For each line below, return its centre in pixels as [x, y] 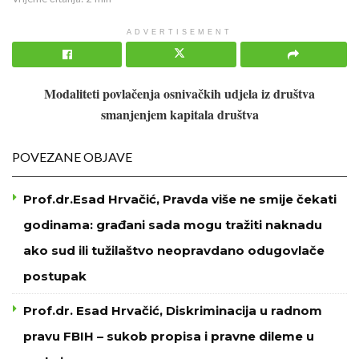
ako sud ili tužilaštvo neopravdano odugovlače [174, 250]
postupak [55, 276]
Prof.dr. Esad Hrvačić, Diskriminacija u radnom [173, 310]
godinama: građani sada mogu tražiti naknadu [173, 224]
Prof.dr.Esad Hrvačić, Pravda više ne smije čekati [180, 199]
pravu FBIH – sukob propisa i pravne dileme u [169, 336]
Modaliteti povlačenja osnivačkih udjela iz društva [179, 93]
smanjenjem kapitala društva [179, 114]
